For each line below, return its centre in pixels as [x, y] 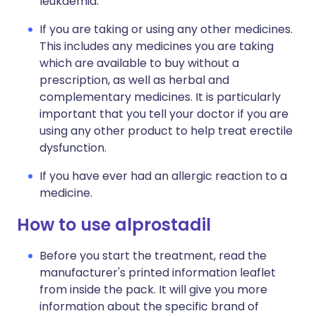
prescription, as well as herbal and [134, 80]
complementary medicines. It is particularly [160, 97]
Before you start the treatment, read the [153, 256]
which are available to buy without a [139, 63]
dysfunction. [73, 148]
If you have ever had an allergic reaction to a [163, 176]
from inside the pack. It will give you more [153, 290]
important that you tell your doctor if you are [164, 114]
